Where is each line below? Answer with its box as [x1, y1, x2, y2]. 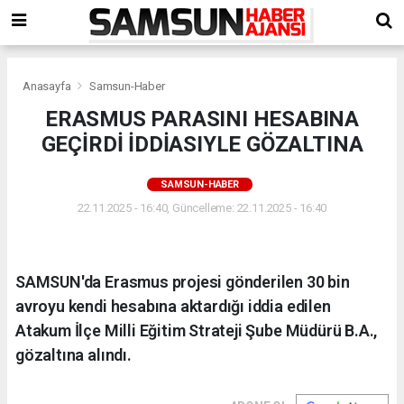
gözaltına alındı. [15, 344, 132, 364]
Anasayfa [23, 78, 74, 93]
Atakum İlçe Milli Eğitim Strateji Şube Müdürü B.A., [15, 320, 378, 340]
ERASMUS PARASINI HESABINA [44, 106, 360, 132]
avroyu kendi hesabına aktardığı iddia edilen [15, 296, 331, 316]
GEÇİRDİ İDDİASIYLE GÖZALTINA [41, 131, 363, 157]
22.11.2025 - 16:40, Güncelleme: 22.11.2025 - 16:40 [77, 200, 327, 215]
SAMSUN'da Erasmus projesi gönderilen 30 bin [15, 271, 350, 291]
